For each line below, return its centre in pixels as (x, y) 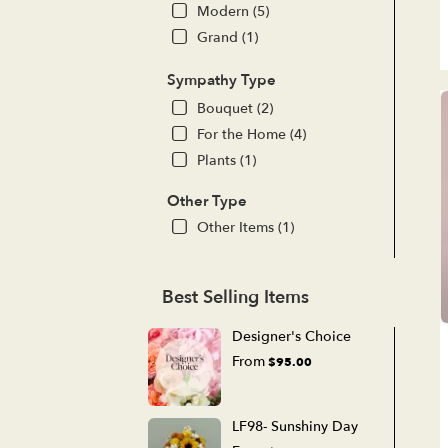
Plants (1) (226, 160)
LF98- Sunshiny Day (295, 426)
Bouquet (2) (235, 108)
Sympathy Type (221, 79)
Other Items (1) (245, 227)
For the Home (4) (251, 134)
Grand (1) (227, 37)
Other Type (207, 200)
